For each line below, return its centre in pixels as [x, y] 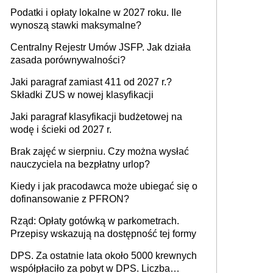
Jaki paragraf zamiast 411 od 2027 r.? [91, 82]
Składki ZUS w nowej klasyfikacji [82, 95]
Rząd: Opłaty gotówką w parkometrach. [95, 221]
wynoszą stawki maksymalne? [76, 26]
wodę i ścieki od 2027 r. [61, 130]
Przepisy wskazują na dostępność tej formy [103, 234]
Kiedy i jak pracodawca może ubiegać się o [104, 186]
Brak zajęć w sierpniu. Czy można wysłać [100, 152]
